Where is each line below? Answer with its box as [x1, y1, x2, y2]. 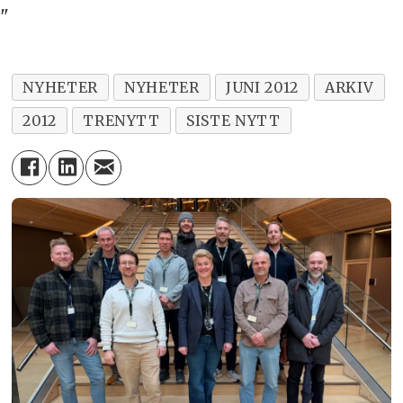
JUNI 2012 [226, 77, 299, 96]
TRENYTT [83, 111, 160, 130]
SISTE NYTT [186, 111, 281, 130]
